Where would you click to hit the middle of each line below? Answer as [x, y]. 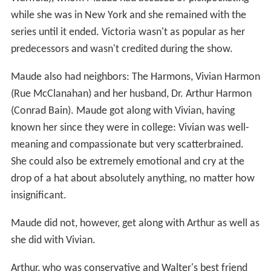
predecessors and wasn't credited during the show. [122, 49]
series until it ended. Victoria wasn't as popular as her [128, 32]
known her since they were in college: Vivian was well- [130, 128]
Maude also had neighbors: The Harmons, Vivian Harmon [135, 77]
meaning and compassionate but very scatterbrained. [127, 145]
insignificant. [38, 195]
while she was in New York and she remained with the [128, 15]
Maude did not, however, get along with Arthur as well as [135, 223]
